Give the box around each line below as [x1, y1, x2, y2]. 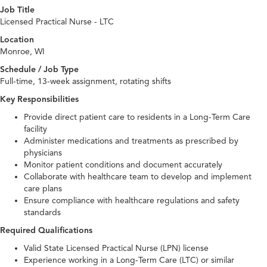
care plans [24, 184, 62, 194]
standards [24, 207, 61, 218]
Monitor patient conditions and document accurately [24, 160, 222, 170]
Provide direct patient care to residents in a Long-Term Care [24, 112, 250, 123]
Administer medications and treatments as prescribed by [24, 136, 238, 147]
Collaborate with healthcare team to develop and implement [24, 172, 252, 182]
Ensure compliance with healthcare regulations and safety [24, 195, 240, 206]
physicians [24, 148, 62, 159]
